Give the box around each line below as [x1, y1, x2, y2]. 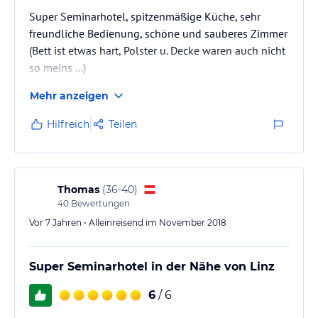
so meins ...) [29, 60, 86, 75]
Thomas [57, 182, 99, 196]
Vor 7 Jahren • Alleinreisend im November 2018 [29, 216, 226, 228]
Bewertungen [69, 197, 130, 209]
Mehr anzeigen [30, 89, 109, 102]
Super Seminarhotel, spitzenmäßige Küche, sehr [29, 9, 261, 23]
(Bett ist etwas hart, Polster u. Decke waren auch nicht [29, 43, 285, 57]
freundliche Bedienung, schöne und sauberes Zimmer [29, 26, 287, 40]
